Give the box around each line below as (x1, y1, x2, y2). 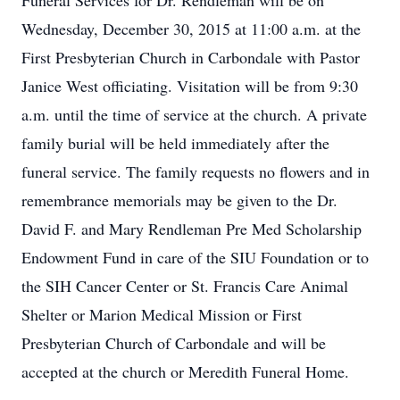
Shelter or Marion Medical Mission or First (21, 304, 302, 325)
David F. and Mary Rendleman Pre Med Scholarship (21, 218, 362, 239)
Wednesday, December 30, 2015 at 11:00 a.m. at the (21, 18, 361, 39)
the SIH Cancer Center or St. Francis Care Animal (21, 275, 348, 296)
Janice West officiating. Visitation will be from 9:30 (21, 75, 358, 96)
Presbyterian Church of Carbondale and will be (21, 332, 326, 354)
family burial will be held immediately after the (21, 132, 329, 154)
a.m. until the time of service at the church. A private (21, 104, 367, 125)
